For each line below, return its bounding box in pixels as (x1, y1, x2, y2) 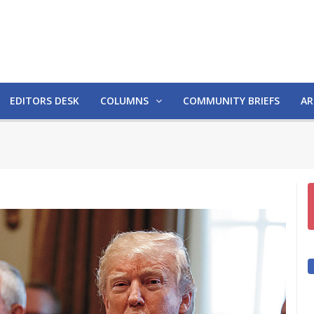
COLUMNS (100, 94, 151, 107)
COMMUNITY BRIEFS (183, 94, 280, 107)
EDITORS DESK (10, 94, 79, 107)
